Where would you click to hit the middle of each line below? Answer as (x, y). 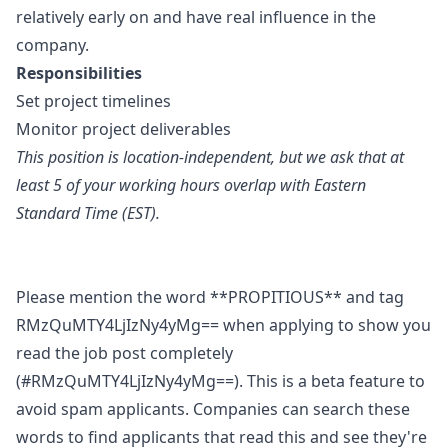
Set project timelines (93, 101)
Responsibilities (79, 73)
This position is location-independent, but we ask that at (210, 157)
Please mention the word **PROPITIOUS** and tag (210, 297)
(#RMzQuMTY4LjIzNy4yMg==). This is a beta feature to (220, 381)
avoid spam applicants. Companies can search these (213, 409)
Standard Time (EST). (88, 213)
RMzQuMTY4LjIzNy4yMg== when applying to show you (223, 325)
